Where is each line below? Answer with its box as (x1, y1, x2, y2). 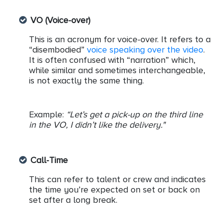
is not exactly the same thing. (29, 76, 144, 86)
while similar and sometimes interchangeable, (29, 65, 205, 76)
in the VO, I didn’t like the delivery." (29, 120, 165, 130)
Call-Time (30, 155, 68, 165)
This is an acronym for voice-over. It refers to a (29, 34, 211, 45)
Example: (29, 110, 66, 120)
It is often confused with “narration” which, (29, 55, 195, 65)
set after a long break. (29, 195, 117, 205)
